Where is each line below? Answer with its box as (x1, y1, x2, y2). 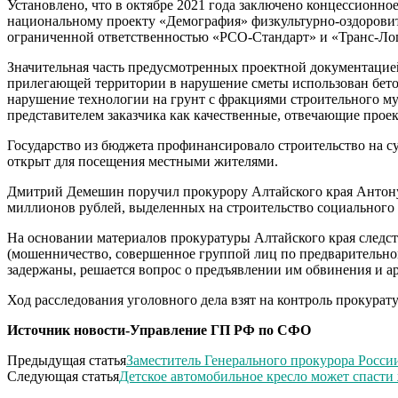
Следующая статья (7, 368, 119, 384)
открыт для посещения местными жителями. (7, 153, 278, 169)
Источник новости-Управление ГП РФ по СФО (7, 322, 311, 338)
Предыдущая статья (7, 352, 126, 368)
